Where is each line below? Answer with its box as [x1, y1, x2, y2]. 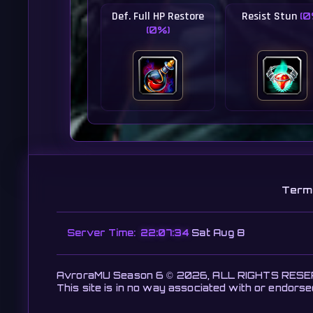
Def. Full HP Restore [112, 9, 205, 24]
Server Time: [67, 227, 136, 238]
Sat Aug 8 [191, 227, 245, 238]
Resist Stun [241, 9, 300, 24]
